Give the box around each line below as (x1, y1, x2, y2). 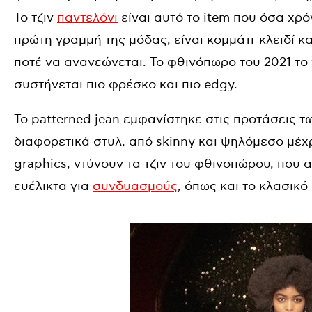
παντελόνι (57, 10, 118, 25)
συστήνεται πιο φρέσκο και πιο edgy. (14, 77, 237, 92)
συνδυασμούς (93, 179, 178, 194)
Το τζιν (14, 10, 57, 25)
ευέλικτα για (14, 179, 93, 194)
